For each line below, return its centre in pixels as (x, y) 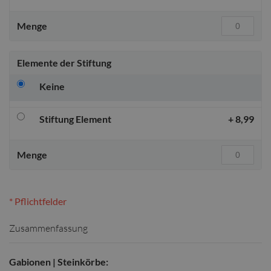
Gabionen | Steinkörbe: (59, 261)
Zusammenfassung (48, 227)
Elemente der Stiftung (64, 62)
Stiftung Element (75, 119)
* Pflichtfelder (38, 201)
